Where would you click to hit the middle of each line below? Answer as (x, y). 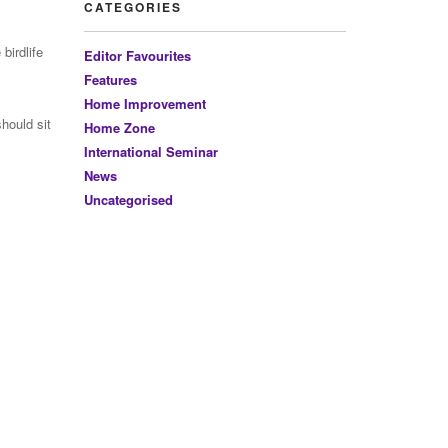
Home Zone (119, 127)
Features (110, 79)
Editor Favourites (137, 55)
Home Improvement (144, 103)
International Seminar (150, 151)
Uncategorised (128, 199)
